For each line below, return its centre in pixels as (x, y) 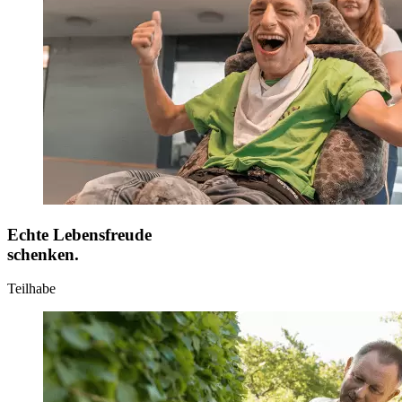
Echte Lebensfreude (79, 234)
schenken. (43, 254)
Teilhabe (31, 289)
